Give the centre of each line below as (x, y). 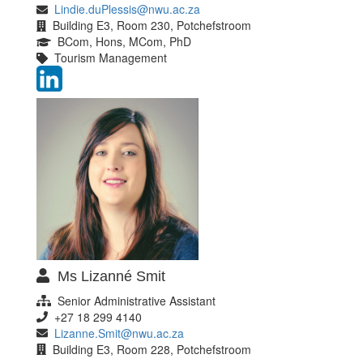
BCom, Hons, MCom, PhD (121, 41)
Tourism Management (107, 57)
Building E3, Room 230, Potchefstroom (149, 25)
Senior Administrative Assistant (133, 300)
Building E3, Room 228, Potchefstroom (149, 349)
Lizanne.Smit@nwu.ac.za (119, 333)
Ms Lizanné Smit (107, 276)
